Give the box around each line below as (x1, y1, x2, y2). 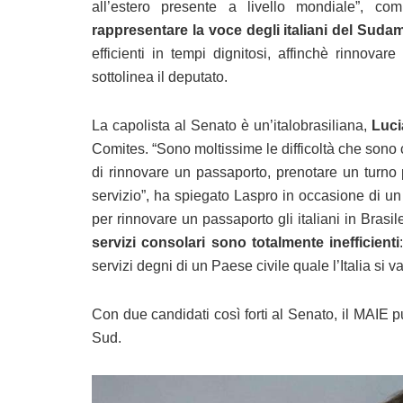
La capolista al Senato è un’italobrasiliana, (92, 118, 372, 134)
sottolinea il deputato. (92, 69, 228, 85)
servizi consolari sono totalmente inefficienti (92, 235, 400, 251)
